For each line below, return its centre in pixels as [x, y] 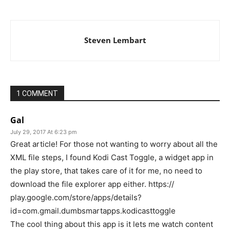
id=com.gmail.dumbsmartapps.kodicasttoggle [93, 211]
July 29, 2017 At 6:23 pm [44, 132]
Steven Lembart [115, 40]
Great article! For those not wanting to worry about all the [114, 144]
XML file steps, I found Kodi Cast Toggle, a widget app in [112, 158]
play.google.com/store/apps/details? [76, 198]
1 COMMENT [37, 94]
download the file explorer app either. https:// [92, 184]
